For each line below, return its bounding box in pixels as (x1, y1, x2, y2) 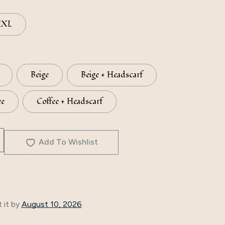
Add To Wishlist (39, 137, 98, 147)
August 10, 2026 (21, 199, 82, 209)
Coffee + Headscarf (36, 96, 102, 107)
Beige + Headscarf (80, 69, 143, 81)
